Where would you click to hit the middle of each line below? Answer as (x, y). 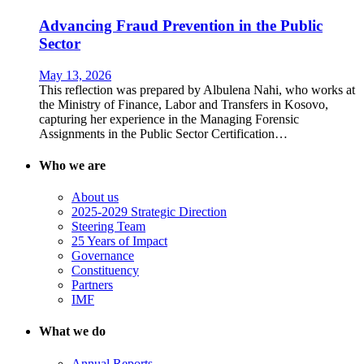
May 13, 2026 (75, 75)
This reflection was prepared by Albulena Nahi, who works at (197, 89)
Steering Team (108, 227)
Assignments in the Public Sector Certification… (163, 133)
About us (95, 197)
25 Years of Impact (119, 241)
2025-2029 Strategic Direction (149, 212)
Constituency (105, 271)
